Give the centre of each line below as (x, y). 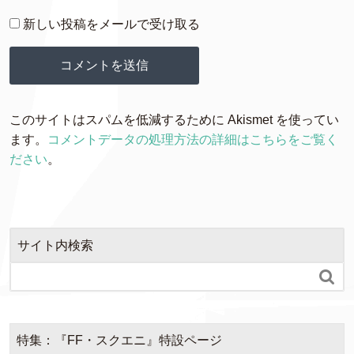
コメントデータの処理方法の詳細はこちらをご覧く (193, 139)
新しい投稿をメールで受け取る (111, 24)
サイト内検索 (55, 245)
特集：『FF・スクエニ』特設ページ (119, 340)
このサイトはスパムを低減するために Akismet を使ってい (174, 120)
